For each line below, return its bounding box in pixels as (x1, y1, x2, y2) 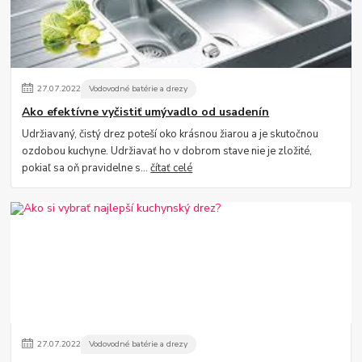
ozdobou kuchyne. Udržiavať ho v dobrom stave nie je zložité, (22, 143, 313, 158)
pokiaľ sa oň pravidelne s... (22, 160, 151, 175)
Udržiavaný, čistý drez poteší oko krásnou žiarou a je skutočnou (22, 126, 319, 141)
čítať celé (150, 160, 193, 175)
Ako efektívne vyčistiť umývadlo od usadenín (22, 103, 270, 120)
